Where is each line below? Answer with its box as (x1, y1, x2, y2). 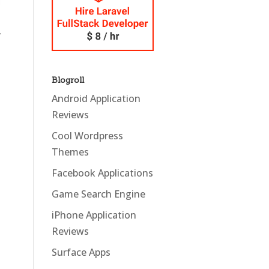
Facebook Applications (51, 166, 153, 180)
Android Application (51, 91, 141, 105)
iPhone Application (51, 208, 136, 222)
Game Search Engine (51, 187, 145, 201)
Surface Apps (51, 245, 110, 259)
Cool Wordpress (51, 128, 123, 142)
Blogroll (51, 74, 84, 85)
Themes (51, 145, 89, 159)
